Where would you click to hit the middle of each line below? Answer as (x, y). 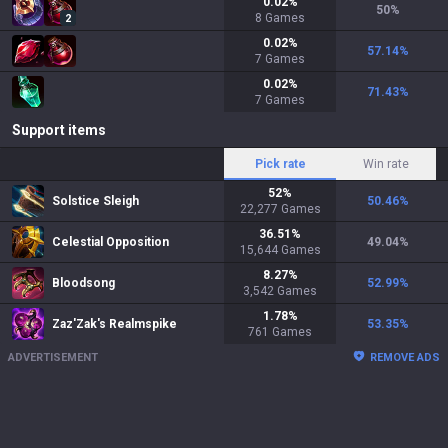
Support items (59, 130)
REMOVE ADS (405, 357)
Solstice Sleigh (95, 201)
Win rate (386, 164)
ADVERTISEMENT (53, 357)
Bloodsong (83, 283)
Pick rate (280, 164)
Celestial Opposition (110, 242)
